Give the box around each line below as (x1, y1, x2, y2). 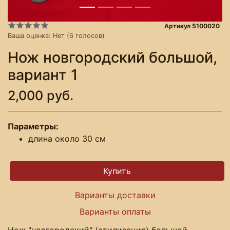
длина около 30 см (28, 133, 106, 144)
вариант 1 (8, 65, 78, 84)
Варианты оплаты (79, 206, 151, 217)
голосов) (73, 31, 105, 40)
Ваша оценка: (8, 31, 53, 40)
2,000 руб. (8, 87, 73, 103)
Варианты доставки (74, 189, 156, 200)
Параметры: (8, 121, 61, 131)
